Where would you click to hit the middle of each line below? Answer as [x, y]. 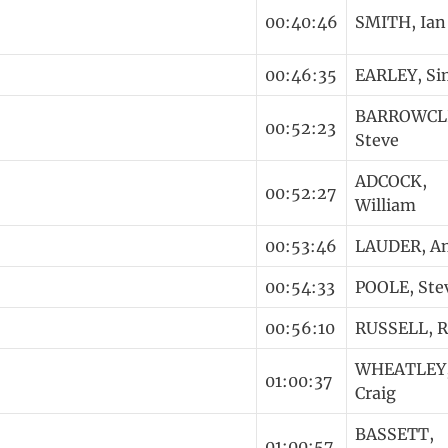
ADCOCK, [391, 180]
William [385, 204]
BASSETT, [394, 433]
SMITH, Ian [400, 21]
